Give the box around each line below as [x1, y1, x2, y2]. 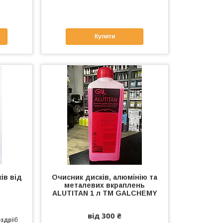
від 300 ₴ [88, 210, 122, 221]
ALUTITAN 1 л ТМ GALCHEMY [52, 189, 157, 197]
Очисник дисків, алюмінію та [52, 173, 158, 181]
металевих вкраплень [64, 181, 145, 189]
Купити [94, 33, 115, 40]
